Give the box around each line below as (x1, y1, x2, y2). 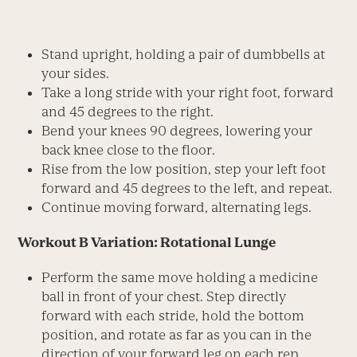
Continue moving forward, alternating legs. (41, 198, 312, 215)
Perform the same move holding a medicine (41, 269, 319, 285)
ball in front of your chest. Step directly (41, 288, 287, 304)
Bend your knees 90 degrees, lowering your (41, 122, 313, 139)
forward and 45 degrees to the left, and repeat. (41, 179, 333, 196)
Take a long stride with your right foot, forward (41, 84, 335, 100)
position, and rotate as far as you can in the (41, 326, 312, 343)
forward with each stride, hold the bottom (41, 307, 305, 324)
